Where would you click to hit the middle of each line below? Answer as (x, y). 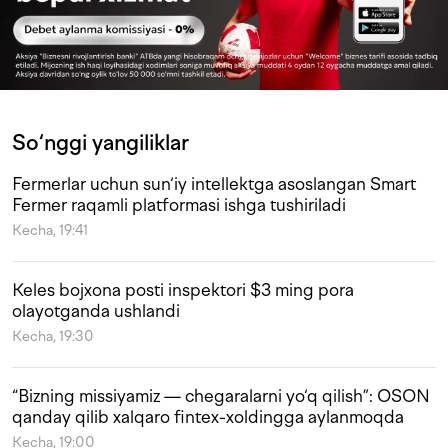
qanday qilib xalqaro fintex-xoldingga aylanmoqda (208, 417)
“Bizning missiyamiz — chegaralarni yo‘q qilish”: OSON (221, 396)
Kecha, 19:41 (50, 231)
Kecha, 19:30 (53, 337)
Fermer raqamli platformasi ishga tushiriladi (179, 205)
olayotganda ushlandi (96, 311)
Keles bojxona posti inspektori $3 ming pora (183, 290)
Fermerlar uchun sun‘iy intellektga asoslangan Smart (214, 184)
